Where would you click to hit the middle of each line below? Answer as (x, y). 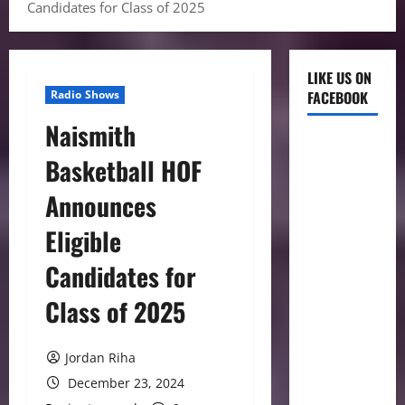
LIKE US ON (339, 78)
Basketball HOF (123, 170)
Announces (101, 206)
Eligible (83, 241)
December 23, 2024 (124, 383)
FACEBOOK (337, 98)
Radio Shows (85, 94)
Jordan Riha (100, 358)
